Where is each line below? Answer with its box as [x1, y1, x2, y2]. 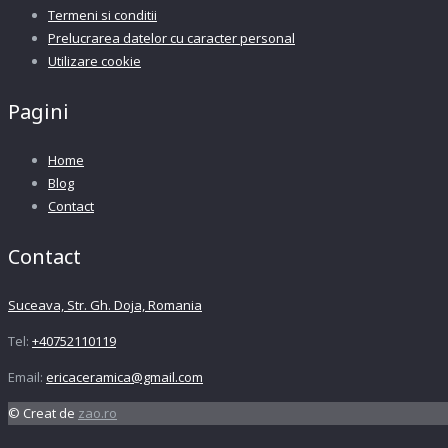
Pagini [8, 97, 69, 125]
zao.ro [78, 404, 117, 423]
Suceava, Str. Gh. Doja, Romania [8, 296, 202, 315]
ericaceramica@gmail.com [46, 368, 203, 387]
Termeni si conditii [48, 5, 157, 24]
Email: [8, 368, 46, 387]
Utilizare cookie [48, 51, 141, 70]
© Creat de [8, 404, 78, 423]
